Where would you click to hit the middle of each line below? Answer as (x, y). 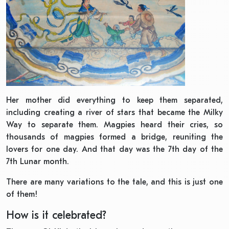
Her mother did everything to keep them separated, (114, 100)
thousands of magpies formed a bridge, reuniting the (114, 137)
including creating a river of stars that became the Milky (114, 113)
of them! (22, 194)
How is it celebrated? (56, 215)
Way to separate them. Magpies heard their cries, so (114, 125)
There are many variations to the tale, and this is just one (114, 182)
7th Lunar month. (38, 162)
